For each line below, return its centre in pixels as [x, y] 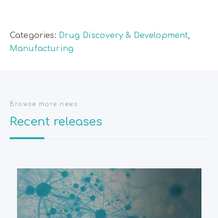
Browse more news [44, 104]
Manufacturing [42, 49]
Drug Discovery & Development [123, 36]
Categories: [34, 36]
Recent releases [56, 122]
